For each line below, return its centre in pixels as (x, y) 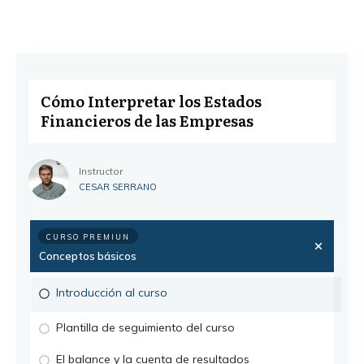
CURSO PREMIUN (88, 237)
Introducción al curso (112, 292)
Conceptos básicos (88, 256)
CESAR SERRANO (118, 187)
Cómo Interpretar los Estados (151, 101)
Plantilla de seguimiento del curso (145, 327)
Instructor (101, 171)
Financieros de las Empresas (147, 121)
